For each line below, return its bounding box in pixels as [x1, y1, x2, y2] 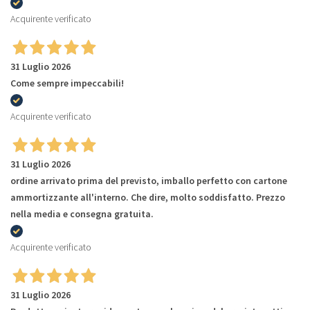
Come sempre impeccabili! [10, 76, 124, 89]
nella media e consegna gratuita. [10, 207, 154, 220]
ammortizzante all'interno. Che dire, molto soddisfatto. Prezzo [10, 190, 285, 203]
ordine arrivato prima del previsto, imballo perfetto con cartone [10, 174, 287, 187]
